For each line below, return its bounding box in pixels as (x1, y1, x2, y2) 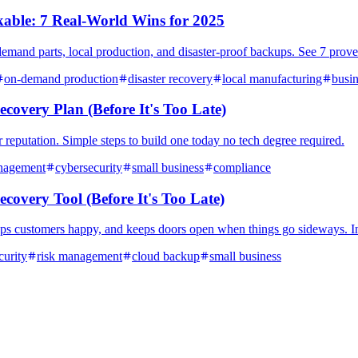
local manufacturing (222, 71, 322, 86)
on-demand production (4, 71, 118, 86)
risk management (37, 249, 122, 264)
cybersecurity (55, 161, 122, 175)
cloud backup (132, 249, 200, 264)
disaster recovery (128, 71, 213, 86)
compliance (213, 161, 271, 175)
